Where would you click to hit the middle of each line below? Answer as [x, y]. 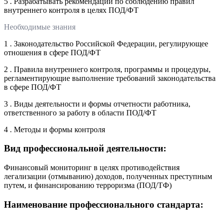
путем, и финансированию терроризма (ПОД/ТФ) [88, 185]
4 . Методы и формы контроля [55, 129]
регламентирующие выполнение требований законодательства [110, 78]
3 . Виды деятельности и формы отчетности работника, [97, 104]
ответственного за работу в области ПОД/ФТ [80, 112]
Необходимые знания [40, 27]
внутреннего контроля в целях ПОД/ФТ [71, 10]
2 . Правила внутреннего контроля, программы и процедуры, [107, 69]
